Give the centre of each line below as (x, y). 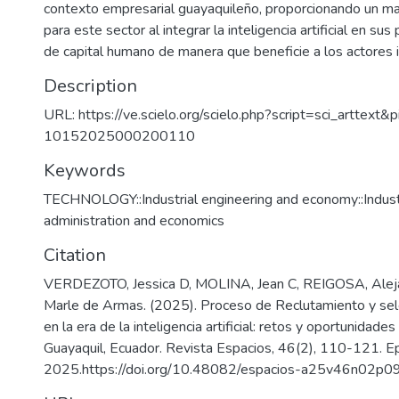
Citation (75, 255)
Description (90, 86)
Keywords (85, 171)
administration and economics (134, 221)
